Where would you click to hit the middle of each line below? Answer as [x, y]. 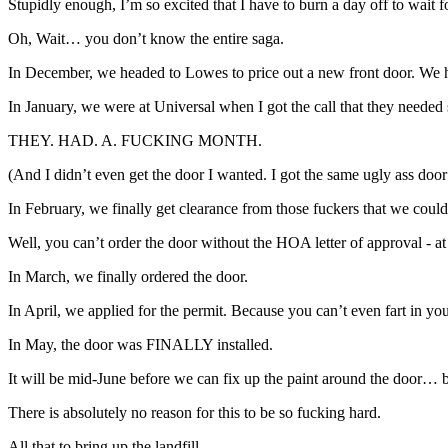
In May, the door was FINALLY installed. [140, 345]
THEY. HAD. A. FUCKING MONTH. [135, 141]
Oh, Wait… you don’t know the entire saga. [146, 39]
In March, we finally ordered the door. [128, 277]
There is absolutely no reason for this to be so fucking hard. [194, 413]
